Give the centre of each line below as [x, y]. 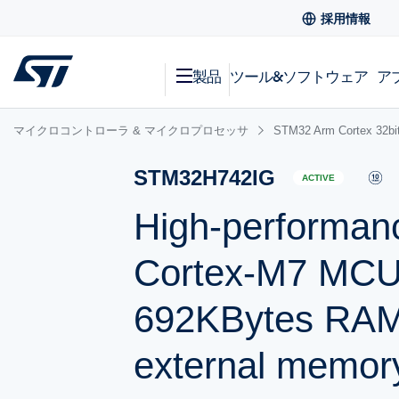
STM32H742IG [205, 178]
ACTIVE [319, 178]
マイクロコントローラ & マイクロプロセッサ [131, 130]
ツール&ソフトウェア [299, 76]
